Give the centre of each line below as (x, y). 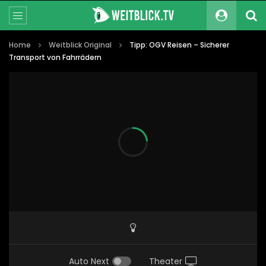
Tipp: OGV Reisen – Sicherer (179, 45)
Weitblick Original (80, 45)
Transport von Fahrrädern (55, 57)
